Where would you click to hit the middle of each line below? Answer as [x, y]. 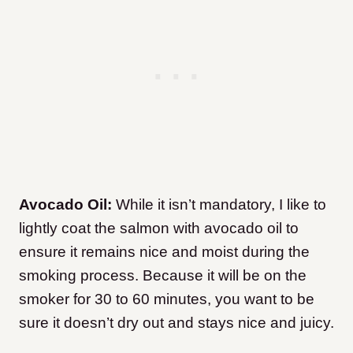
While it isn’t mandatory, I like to [221, 205]
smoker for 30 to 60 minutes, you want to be [167, 299]
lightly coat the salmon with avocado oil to [159, 229]
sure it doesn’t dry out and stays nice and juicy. [176, 323]
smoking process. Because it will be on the [163, 276]
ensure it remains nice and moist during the [164, 252]
